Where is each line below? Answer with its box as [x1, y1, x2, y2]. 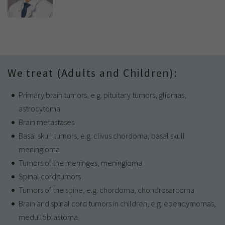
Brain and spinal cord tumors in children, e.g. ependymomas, [19, 198, 216, 209]
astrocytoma [19, 103, 62, 114]
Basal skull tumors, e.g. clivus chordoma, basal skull [19, 131, 185, 141]
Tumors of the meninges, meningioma [19, 158, 142, 168]
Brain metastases [19, 117, 74, 128]
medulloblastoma [19, 212, 78, 222]
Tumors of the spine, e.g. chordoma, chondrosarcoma [19, 185, 194, 195]
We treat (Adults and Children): [8, 66, 178, 80]
